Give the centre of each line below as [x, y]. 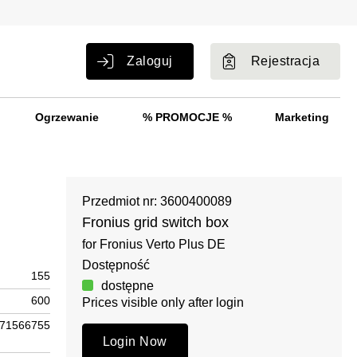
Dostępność [116, 265]
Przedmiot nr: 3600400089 [157, 201]
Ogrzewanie [67, 117]
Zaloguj [150, 61]
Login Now [135, 341]
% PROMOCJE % [187, 117]
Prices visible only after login [163, 302]
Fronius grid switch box [155, 222]
